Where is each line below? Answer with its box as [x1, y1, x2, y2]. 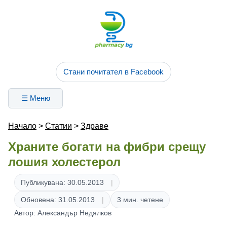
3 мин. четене [117, 196, 163, 204]
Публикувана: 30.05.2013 [21, 178, 104, 186]
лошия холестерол [8, 155, 121, 169]
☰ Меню [21, 94, 50, 102]
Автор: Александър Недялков [14, 209, 111, 217]
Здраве [81, 122, 108, 130]
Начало [8, 122, 36, 130]
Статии [45, 122, 72, 130]
